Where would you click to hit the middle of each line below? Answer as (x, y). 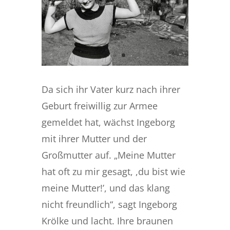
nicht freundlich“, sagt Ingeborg (109, 204)
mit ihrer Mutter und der (94, 138)
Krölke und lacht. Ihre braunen (107, 221)
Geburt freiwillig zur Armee (99, 106)
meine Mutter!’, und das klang (106, 188)
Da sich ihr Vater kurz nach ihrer (111, 89)
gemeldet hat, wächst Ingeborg (108, 122)
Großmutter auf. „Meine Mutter (108, 155)
